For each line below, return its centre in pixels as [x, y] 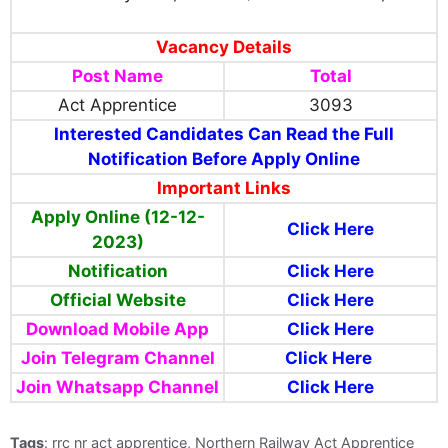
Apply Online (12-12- [117, 217]
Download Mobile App [117, 329]
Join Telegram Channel [117, 358]
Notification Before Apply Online [224, 159]
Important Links [224, 188]
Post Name [117, 76]
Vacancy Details [224, 47]
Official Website [117, 300]
